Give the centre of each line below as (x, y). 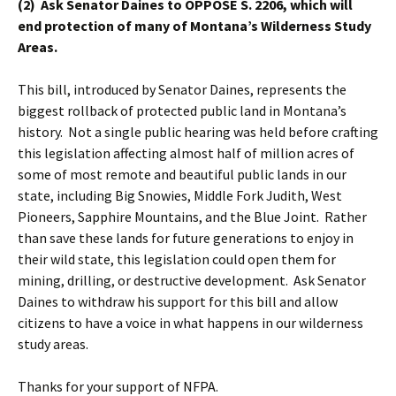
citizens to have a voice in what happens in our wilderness (190, 323)
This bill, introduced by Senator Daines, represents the (182, 90)
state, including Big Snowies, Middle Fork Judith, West (180, 196)
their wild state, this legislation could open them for (177, 259)
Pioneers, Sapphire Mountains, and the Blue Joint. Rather (192, 217)
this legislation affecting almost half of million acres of (186, 153)
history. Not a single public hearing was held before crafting (198, 132)
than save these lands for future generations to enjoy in (186, 238)
